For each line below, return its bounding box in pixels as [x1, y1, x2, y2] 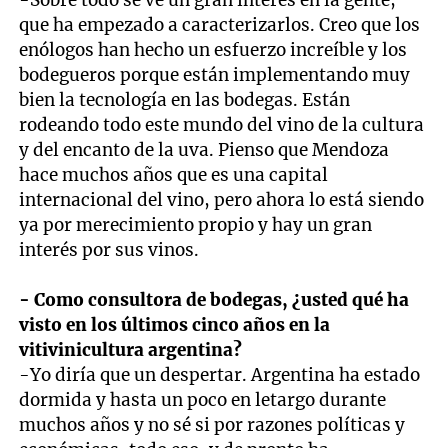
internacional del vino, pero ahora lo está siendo [19, 188, 425, 211]
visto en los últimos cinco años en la [19, 313, 331, 336]
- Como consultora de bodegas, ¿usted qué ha [19, 288, 410, 311]
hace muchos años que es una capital [19, 163, 329, 186]
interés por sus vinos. [19, 238, 200, 261]
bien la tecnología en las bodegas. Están [19, 88, 351, 111]
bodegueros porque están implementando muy [19, 63, 411, 86]
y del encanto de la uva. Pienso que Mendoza [19, 138, 390, 161]
